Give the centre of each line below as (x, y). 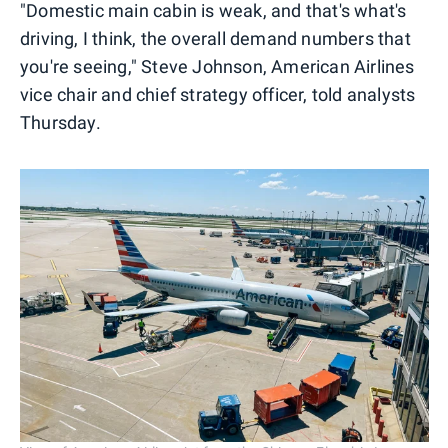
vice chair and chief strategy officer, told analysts (218, 94)
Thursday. (60, 122)
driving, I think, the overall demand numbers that (215, 38)
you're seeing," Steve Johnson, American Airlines (217, 66)
